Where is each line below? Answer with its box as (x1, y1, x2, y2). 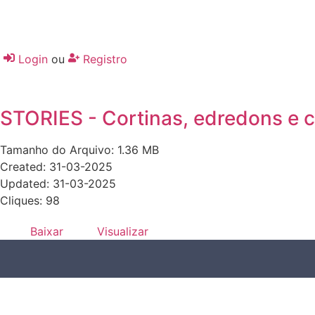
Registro (83, 52, 127, 66)
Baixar (30, 224, 63, 238)
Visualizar (97, 224, 148, 238)
